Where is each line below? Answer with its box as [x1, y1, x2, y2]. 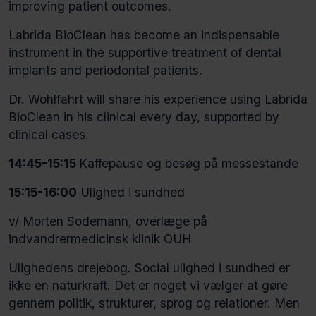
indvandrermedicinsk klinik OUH [8, 231, 191, 246]
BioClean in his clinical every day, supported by [8, 109, 279, 124]
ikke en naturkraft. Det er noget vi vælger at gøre [8, 277, 288, 293]
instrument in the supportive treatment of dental [8, 44, 281, 60]
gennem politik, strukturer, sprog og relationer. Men [8, 295, 300, 310]
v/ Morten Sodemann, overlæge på [8, 213, 207, 229]
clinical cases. [8, 126, 89, 142]
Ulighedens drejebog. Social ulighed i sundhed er [8, 260, 290, 275]
